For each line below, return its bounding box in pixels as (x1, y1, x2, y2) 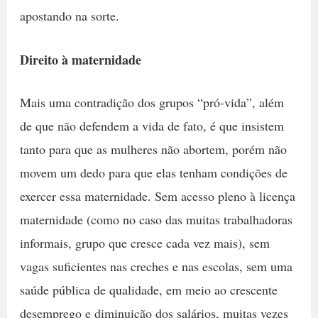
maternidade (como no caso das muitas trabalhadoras (19, 211, 292, 229)
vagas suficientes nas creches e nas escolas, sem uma (19, 258, 292, 275)
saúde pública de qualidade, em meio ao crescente (19, 281, 278, 299)
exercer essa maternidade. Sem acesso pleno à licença (19, 187, 295, 205)
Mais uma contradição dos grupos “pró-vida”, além (19, 94, 284, 111)
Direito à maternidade (19, 50, 141, 70)
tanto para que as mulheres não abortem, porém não (19, 141, 287, 158)
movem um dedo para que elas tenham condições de (19, 164, 287, 182)
